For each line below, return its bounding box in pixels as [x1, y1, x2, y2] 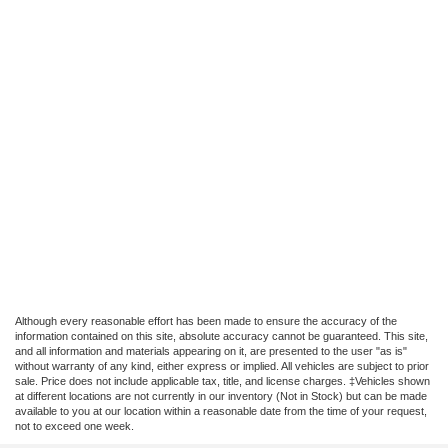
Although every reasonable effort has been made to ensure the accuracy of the [15, 315, 397, 328]
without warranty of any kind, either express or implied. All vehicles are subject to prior [15, 360, 429, 373]
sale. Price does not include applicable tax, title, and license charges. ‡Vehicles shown [15, 375, 430, 388]
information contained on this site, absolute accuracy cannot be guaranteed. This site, [15, 330, 428, 343]
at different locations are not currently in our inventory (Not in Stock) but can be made [15, 390, 427, 403]
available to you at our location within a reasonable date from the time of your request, [15, 405, 427, 418]
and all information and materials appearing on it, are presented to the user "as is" [15, 345, 407, 358]
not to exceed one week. [15, 420, 134, 433]
